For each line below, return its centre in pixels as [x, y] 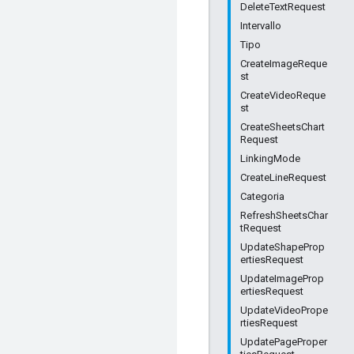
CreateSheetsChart [282, 127]
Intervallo [261, 26]
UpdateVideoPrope [284, 310]
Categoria [262, 196]
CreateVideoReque [283, 95]
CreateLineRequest [283, 177]
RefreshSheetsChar [284, 215]
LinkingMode [270, 158]
